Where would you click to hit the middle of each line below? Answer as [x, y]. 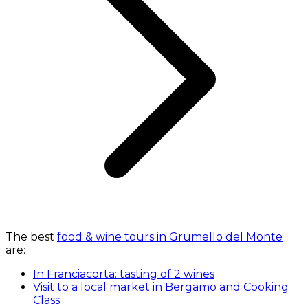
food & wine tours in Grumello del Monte [170, 237]
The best [31, 237]
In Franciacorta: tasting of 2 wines [124, 274]
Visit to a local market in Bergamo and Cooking [161, 287]
